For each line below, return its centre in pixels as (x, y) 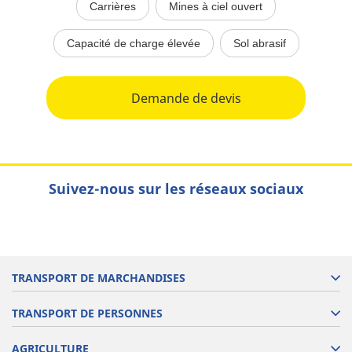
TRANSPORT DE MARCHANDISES (99, 278)
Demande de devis (186, 98)
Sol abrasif (259, 43)
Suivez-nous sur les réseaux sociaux (176, 189)
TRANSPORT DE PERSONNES (87, 313)
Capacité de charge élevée (133, 43)
